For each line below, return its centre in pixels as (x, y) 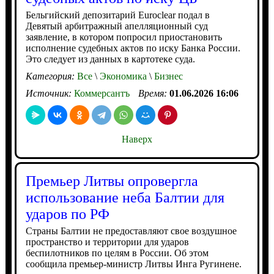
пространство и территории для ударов (107, 242)
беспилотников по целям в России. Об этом (117, 253)
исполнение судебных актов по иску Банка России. (133, 48)
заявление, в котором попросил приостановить (124, 37)
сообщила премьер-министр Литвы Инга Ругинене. (133, 264)
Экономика (122, 76)
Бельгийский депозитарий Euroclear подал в (117, 15)
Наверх (137, 139)
